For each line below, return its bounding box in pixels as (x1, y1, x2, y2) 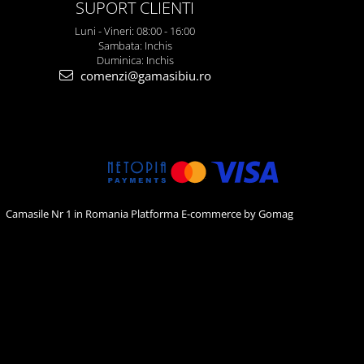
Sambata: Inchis (97, 37, 172, 53)
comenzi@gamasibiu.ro (76, 67, 211, 84)
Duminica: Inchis (96, 52, 174, 67)
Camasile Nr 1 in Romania (6, 206, 131, 221)
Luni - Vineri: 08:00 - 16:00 (75, 23, 195, 38)
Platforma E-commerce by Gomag (131, 206, 293, 221)
